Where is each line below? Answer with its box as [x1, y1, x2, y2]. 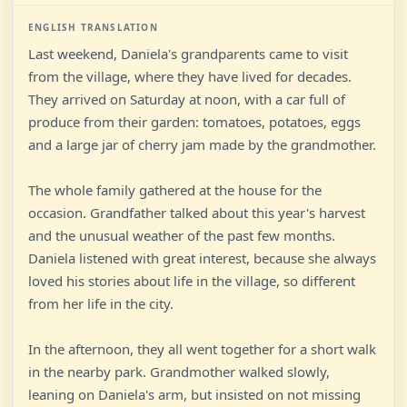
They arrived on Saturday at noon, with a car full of [28, 90, 345, 108]
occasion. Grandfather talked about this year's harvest [28, 203, 365, 222]
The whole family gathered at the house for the [28, 181, 322, 199]
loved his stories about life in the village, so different [28, 272, 355, 290]
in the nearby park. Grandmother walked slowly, [28, 362, 330, 381]
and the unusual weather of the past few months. [28, 226, 335, 244]
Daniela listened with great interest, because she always [28, 249, 376, 267]
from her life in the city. [28, 294, 174, 313]
